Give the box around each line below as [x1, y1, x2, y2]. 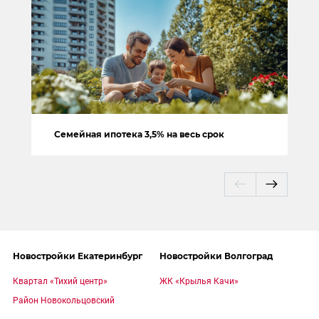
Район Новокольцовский [13, 295, 115, 305]
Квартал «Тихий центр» [13, 276, 108, 286]
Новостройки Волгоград [159, 250, 273, 261]
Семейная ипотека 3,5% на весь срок [54, 128, 224, 140]
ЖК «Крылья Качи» [159, 276, 239, 286]
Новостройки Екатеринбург [13, 250, 142, 261]
